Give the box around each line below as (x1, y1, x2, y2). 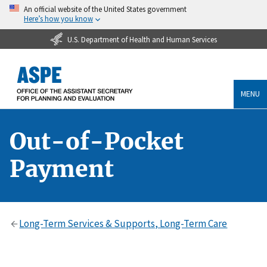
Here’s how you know (24, 14, 93, 23)
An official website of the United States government (24, 4, 187, 14)
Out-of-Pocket (10, 126, 184, 156)
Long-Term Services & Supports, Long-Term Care (19, 216, 228, 230)
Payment (10, 154, 114, 184)
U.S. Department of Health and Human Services (67, 34, 217, 44)
